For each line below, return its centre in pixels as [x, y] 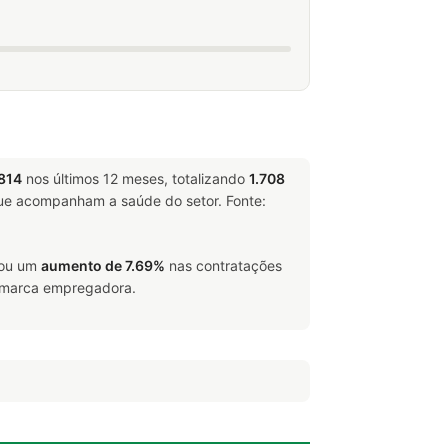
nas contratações [223, 265]
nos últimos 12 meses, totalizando [135, 178]
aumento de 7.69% [103, 265]
